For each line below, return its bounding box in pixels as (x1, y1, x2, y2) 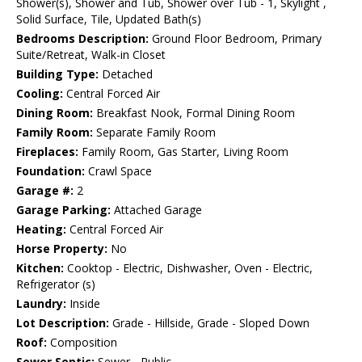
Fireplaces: (16, 144, 78, 160)
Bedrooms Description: (16, 31, 149, 47)
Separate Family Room (93, 124, 216, 141)
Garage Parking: (16, 202, 111, 218)
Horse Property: (16, 241, 107, 257)
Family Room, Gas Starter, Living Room (78, 144, 288, 160)
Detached (99, 66, 153, 82)
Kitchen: (16, 260, 64, 276)
